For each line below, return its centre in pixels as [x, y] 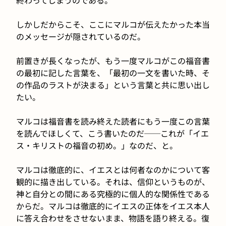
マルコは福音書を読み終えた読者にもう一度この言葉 [113, 121]
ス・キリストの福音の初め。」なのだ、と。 [97, 145]
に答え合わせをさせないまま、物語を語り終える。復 [113, 218]
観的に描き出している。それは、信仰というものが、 [113, 181]
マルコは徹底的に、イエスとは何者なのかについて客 [113, 169]
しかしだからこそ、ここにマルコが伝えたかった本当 [113, 24]
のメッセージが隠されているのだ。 [81, 36]
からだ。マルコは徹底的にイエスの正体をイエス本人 [113, 206]
